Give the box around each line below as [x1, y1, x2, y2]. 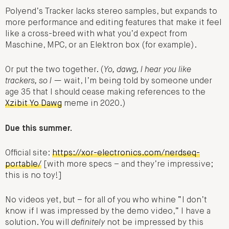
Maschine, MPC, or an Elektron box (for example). [5, 41, 197, 50]
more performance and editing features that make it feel [5, 19, 221, 28]
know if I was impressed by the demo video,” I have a [5, 208, 211, 216]
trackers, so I [5, 77, 52, 86]
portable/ [5, 161, 41, 169]
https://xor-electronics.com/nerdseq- [52, 149, 200, 158]
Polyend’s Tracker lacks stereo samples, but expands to [5, 8, 217, 16]
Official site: [5, 149, 52, 158]
